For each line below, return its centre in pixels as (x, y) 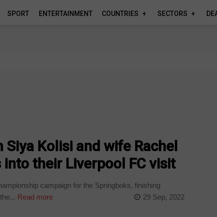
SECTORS (172, 14)
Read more (34, 197)
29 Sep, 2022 (163, 197)
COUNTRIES (120, 14)
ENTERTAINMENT (65, 14)
